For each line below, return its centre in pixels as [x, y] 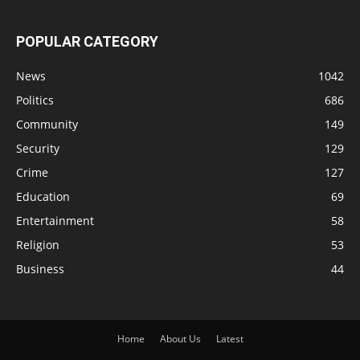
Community [47, 125]
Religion [38, 245]
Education [43, 197]
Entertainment [55, 221]
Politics [35, 100]
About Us [180, 339]
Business [40, 269]
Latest [229, 339]
